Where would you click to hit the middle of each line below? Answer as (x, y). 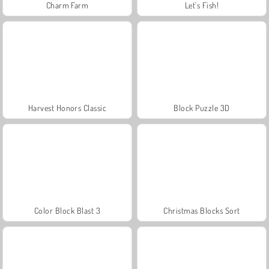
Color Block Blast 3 (67, 210)
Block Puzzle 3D (202, 107)
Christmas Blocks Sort (202, 210)
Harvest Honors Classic (67, 107)
